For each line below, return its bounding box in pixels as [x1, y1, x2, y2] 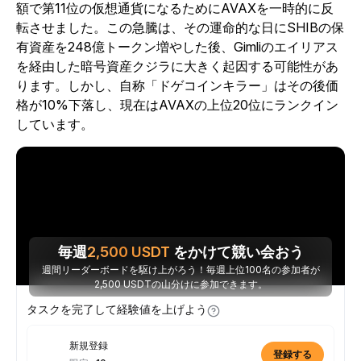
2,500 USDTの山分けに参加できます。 [93, 278, 268, 290]
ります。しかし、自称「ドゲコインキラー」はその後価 [16, 77, 338, 93]
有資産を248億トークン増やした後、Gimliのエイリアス [16, 39, 338, 55]
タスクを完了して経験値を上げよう [27, 302, 207, 316]
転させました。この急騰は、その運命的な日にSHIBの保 [16, 19, 344, 35]
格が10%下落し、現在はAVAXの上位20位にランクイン [16, 97, 338, 113]
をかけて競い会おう [169, 243, 304, 260]
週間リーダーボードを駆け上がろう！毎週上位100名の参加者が [41, 263, 320, 276]
